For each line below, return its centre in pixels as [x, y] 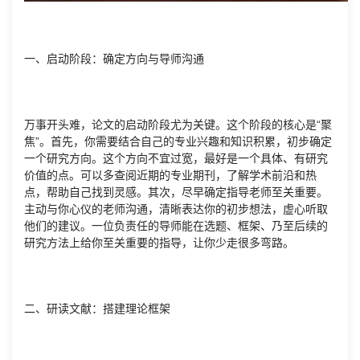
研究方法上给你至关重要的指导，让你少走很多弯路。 [159, 242]
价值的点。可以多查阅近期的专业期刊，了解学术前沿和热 [170, 175]
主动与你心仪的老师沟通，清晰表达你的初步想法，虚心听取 [176, 209]
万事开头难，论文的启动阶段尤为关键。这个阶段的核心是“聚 [178, 124]
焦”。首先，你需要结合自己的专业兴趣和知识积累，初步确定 [178, 141]
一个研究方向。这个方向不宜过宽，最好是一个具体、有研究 [176, 158]
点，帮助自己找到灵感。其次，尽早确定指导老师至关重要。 [176, 192]
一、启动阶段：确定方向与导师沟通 [114, 58]
